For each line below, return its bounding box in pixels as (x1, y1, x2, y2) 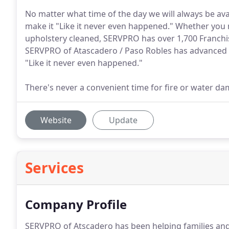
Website (40, 114, 72, 126)
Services (25, 158, 84, 177)
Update (109, 114, 138, 126)
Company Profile (25, 196, 127, 213)
